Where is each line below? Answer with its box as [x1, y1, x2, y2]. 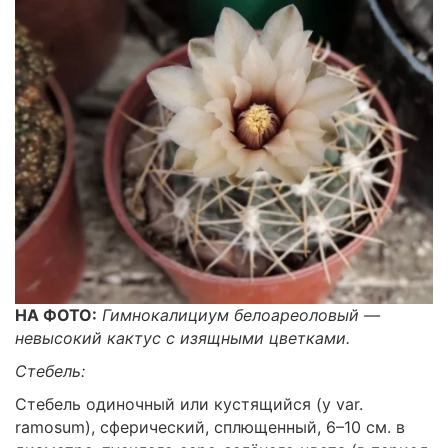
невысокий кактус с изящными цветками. [15, 327, 350, 348]
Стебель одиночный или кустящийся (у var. [15, 393, 363, 414]
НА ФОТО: [15, 304, 97, 325]
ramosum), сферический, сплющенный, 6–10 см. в [15, 416, 405, 437]
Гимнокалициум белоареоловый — [102, 304, 380, 325]
